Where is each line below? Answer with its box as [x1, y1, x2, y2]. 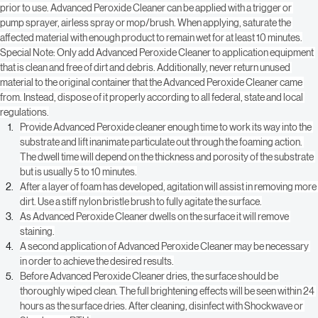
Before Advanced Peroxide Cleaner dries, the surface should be [20, 288, 280, 300]
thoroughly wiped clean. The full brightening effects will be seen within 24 [20, 303, 316, 315]
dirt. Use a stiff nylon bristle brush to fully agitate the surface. [20, 214, 262, 226]
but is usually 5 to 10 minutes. [20, 184, 137, 196]
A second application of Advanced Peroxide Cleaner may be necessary [20, 258, 310, 270]
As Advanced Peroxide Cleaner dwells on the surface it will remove [20, 229, 290, 241]
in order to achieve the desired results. [20, 273, 174, 285]
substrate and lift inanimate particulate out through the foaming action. [20, 154, 304, 166]
